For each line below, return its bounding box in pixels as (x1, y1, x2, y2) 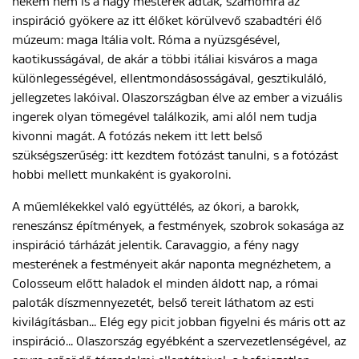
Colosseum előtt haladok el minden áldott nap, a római (12, 277, 318, 290)
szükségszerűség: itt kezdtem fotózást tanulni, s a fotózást (12, 149, 338, 162)
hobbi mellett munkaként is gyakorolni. (12, 168, 231, 181)
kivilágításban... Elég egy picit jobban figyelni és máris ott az (12, 316, 345, 329)
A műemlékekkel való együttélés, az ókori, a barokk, (12, 200, 300, 213)
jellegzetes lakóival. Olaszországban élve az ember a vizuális (12, 91, 342, 104)
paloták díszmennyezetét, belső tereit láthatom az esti (12, 296, 314, 309)
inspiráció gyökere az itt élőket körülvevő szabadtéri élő (12, 14, 322, 27)
